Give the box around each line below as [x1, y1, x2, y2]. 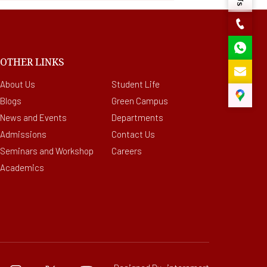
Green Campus [111, 95, 169, 106]
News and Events [39, 112, 67, 123]
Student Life [111, 79, 160, 89]
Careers [111, 145, 142, 156]
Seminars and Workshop [39, 145, 94, 156]
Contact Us [111, 129, 156, 139]
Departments [111, 112, 164, 123]
